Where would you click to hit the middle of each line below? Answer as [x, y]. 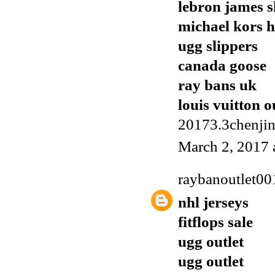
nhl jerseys [213, 202]
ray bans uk [217, 85]
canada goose [222, 66]
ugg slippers [218, 46]
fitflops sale [215, 222]
